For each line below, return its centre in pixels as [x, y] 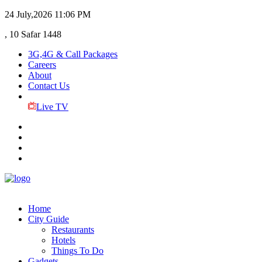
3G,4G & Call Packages [73, 54]
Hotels [63, 240]
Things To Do [77, 251]
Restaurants [73, 230]
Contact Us [49, 86]
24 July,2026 [28, 14]
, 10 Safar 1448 [33, 34]
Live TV [52, 107]
